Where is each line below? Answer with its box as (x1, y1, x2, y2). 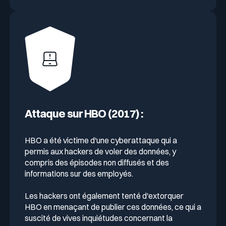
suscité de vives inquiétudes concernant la (24, 212, 173, 223)
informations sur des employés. (24, 168, 133, 179)
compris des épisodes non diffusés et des (24, 157, 169, 167)
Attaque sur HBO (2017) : (24, 106, 144, 121)
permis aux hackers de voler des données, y (24, 146, 176, 156)
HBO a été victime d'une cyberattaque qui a (24, 135, 177, 145)
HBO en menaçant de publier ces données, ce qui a (24, 201, 201, 212)
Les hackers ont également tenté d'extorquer (24, 190, 184, 201)
